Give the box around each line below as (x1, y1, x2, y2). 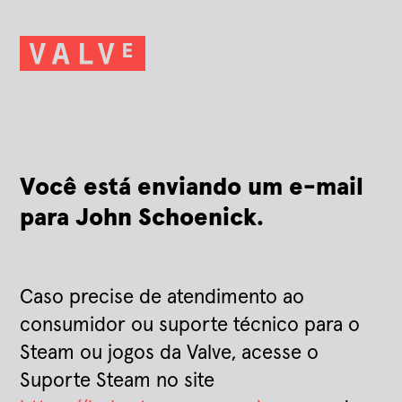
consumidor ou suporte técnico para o (20, 314, 361, 336)
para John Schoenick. (20, 205, 265, 231)
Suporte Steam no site (20, 370, 215, 391)
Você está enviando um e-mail (20, 175, 364, 200)
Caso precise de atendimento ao (20, 286, 305, 308)
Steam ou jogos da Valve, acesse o (20, 342, 319, 363)
